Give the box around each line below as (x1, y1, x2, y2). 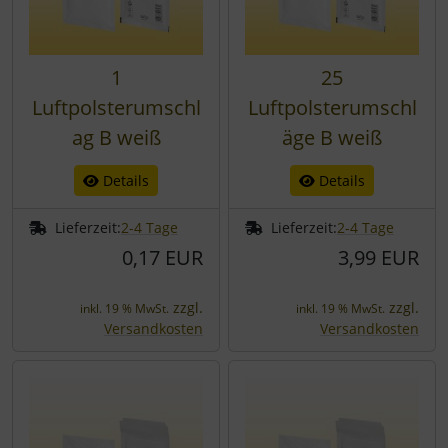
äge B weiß (282, 123, 382, 151)
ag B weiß (71, 123, 161, 151)
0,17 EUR (122, 243, 203, 271)
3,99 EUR (338, 243, 419, 271)
